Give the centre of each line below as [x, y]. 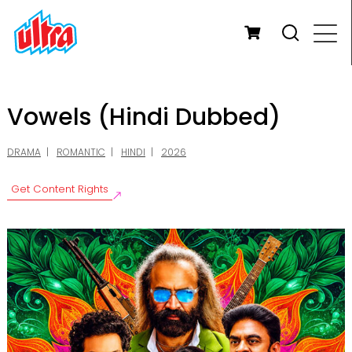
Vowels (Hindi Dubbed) [144, 117]
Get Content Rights [60, 189]
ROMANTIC [81, 152]
